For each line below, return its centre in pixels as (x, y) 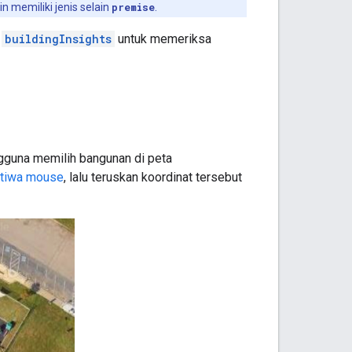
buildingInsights (58, 38)
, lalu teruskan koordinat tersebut (153, 177)
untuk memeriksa (163, 38)
